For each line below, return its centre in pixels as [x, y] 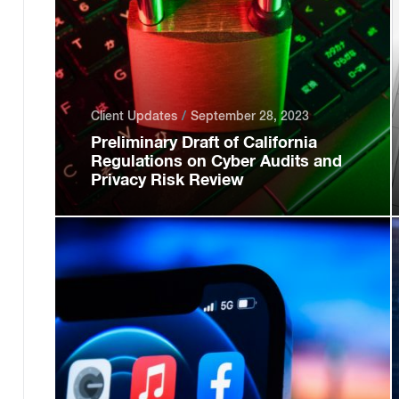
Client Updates [134, 116]
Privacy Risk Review [167, 179]
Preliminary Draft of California [204, 142]
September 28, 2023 [249, 116]
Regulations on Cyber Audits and [216, 160]
